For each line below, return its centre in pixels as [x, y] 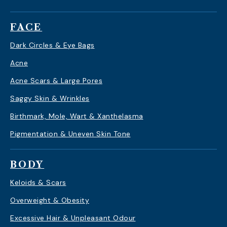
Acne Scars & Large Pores [56, 81]
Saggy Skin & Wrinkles [50, 98]
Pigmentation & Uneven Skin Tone [70, 134]
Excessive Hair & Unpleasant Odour [73, 218]
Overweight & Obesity [50, 200]
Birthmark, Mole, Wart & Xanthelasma [77, 116]
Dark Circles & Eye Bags [52, 45]
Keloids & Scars [38, 182]
